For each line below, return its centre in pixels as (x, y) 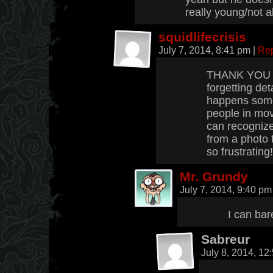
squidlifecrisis (202, 37)
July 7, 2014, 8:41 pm (206, 50)
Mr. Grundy (214, 176)
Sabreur (225, 239)
